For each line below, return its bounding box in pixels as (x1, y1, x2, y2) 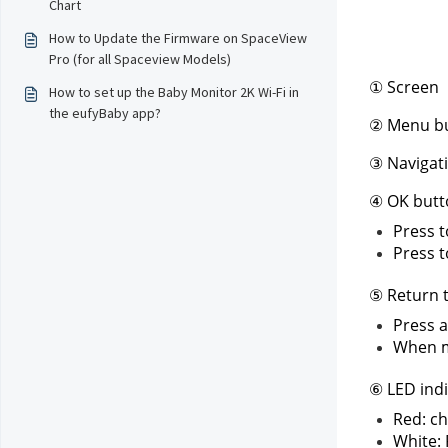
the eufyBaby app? (49, 104, 161, 122)
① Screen (368, 75, 439, 98)
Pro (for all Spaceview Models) (49, 50, 231, 68)
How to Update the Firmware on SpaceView (49, 29, 307, 47)
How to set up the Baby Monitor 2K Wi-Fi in (49, 83, 299, 101)
